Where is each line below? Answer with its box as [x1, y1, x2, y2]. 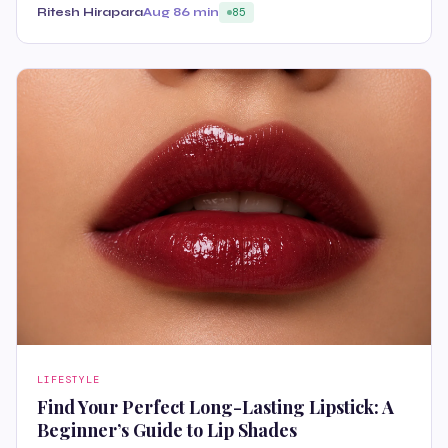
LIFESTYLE [37, 373, 100, 387]
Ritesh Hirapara [37, 5, 143, 20]
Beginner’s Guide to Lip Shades [37, 418, 297, 443]
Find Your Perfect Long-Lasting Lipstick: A [37, 395, 394, 420]
